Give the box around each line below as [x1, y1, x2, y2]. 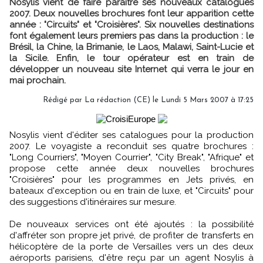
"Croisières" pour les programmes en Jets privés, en [9, 174, 254, 185]
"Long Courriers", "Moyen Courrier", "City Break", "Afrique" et [9, 152, 254, 163]
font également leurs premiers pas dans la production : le [9, 31, 254, 41]
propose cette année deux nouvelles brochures [9, 163, 254, 174]
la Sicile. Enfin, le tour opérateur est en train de [9, 53, 254, 63]
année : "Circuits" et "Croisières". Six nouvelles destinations [9, 19, 254, 30]
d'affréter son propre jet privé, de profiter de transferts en [9, 230, 254, 241]
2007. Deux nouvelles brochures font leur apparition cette [9, 8, 254, 19]
